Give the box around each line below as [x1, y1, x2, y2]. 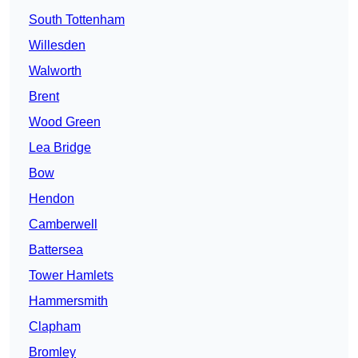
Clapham [29, 320, 81, 334]
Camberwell [29, 217, 97, 232]
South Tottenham [29, 13, 125, 27]
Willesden [29, 38, 86, 53]
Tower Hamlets [29, 268, 113, 283]
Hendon [29, 192, 74, 206]
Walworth [29, 64, 82, 78]
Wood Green [29, 115, 101, 129]
